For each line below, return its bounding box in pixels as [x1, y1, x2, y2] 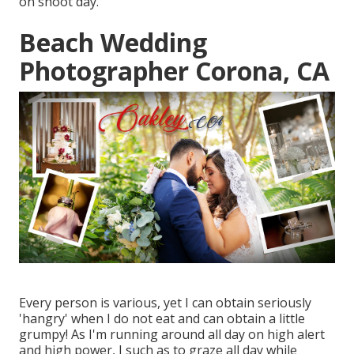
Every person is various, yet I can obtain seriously [19, 293, 311, 311]
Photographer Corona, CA [19, 54, 330, 88]
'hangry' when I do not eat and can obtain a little [19, 309, 305, 327]
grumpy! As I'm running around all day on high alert [19, 325, 325, 343]
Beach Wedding [19, 25, 207, 60]
